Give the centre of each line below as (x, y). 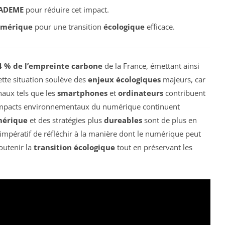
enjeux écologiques (124, 80)
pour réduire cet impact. (66, 9)
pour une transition (68, 27)
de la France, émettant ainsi (151, 66)
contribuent (184, 93)
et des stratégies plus (66, 120)
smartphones (82, 93)
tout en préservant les (154, 147)
